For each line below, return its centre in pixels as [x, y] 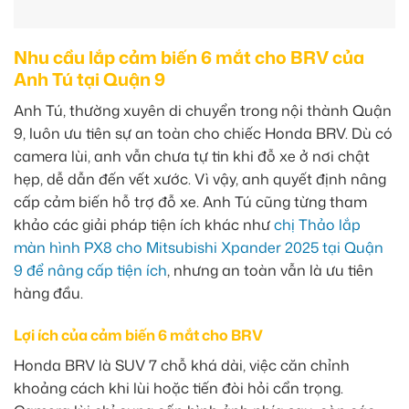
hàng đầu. [48, 293]
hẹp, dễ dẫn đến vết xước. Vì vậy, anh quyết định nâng [200, 178]
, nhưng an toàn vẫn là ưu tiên [270, 270]
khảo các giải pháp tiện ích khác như [144, 224]
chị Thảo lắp [317, 224]
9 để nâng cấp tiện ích [90, 270]
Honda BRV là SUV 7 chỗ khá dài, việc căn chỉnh [182, 365]
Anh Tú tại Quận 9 [89, 79]
